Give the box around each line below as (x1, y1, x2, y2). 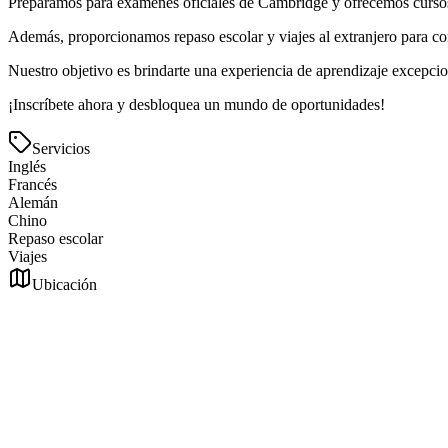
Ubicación (32, 276, 97, 294)
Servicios (32, 140, 90, 158)
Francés (8, 176, 57, 194)
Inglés (8, 158, 46, 176)
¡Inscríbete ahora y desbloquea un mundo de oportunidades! (8, 96, 385, 114)
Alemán (8, 194, 58, 212)
